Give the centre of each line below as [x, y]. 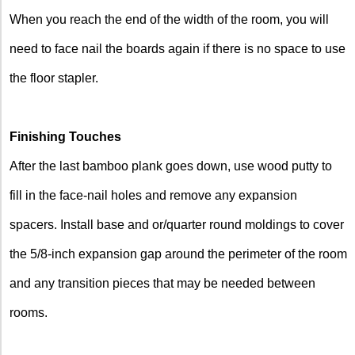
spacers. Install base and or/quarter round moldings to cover [177, 224]
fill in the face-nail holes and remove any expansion [153, 195]
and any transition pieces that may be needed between [162, 283]
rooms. [29, 312]
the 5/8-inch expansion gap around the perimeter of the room [178, 254]
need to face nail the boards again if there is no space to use [177, 48]
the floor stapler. [54, 78]
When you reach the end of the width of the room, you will [169, 19]
